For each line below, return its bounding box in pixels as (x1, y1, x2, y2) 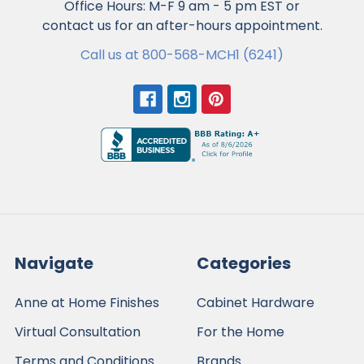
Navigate (15, 251, 93, 275)
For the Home (197, 322, 284, 341)
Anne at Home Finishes (15, 292, 159, 312)
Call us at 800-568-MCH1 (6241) (80, 45, 284, 64)
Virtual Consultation (15, 322, 141, 341)
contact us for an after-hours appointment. (41, 15, 323, 35)
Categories (197, 251, 291, 275)
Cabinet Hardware (197, 292, 314, 312)
